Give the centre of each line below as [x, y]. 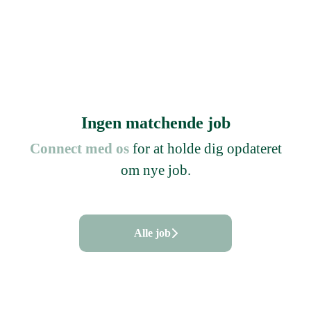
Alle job [152, 233]
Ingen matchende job [155, 123]
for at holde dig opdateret [205, 149]
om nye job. [155, 170]
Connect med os [79, 149]
